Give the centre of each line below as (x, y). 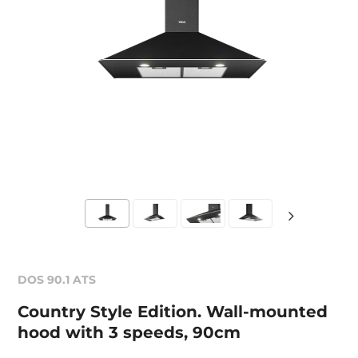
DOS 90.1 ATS (57, 280)
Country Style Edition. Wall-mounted (173, 312)
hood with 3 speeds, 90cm (129, 332)
